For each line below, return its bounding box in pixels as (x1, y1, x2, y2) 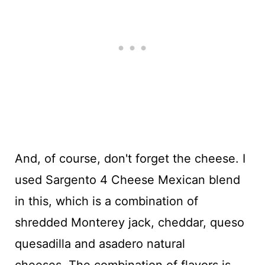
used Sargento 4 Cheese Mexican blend (14, 172, 240, 187)
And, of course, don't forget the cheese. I (14, 151, 245, 166)
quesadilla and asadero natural (14, 236, 185, 251)
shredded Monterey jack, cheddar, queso (14, 215, 244, 230)
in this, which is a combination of (14, 193, 198, 208)
